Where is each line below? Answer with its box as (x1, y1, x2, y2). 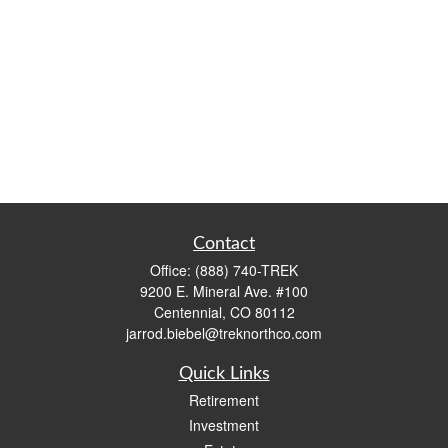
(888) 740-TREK (195, 260, 298, 280)
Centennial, (153, 302, 226, 322)
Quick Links (178, 365, 270, 383)
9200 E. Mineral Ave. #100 (140, 281, 308, 301)
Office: (150, 260, 195, 280)
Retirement (189, 390, 259, 410)
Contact (193, 235, 255, 253)
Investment (189, 415, 259, 435)
